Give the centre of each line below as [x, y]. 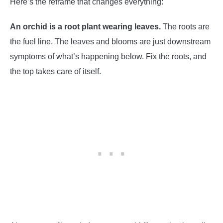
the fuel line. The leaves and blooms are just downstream [110, 41]
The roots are [185, 26]
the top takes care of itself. [56, 71]
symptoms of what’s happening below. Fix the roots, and [108, 56]
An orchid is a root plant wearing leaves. [85, 26]
